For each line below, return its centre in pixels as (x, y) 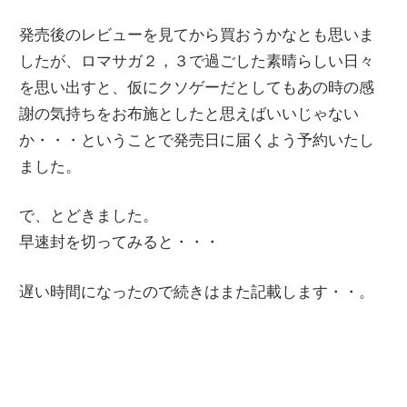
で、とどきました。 (89, 216)
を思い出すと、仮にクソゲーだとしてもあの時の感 (197, 87)
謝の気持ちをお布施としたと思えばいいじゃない (189, 114)
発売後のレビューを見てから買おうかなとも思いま (197, 35)
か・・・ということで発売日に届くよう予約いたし (197, 140)
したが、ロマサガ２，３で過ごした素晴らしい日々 (197, 61)
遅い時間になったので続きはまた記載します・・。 (197, 292)
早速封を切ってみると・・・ (120, 243)
